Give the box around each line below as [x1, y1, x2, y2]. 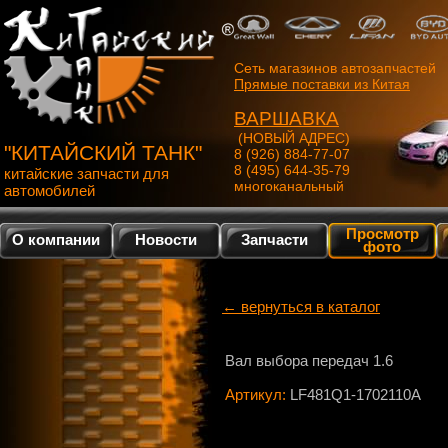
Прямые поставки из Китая [234, 76, 410, 92]
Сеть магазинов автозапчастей [234, 60, 436, 76]
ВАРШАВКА [234, 108, 339, 129]
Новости [135, 231, 197, 248]
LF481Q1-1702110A [290, 386, 421, 403]
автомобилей [4, 182, 95, 199]
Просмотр [345, 225, 419, 242]
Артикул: [225, 386, 290, 403]
